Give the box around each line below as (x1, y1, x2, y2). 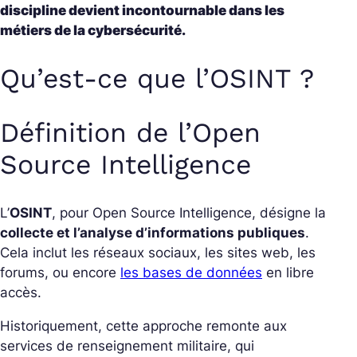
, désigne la (252, 205, 326, 222)
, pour (52, 205, 92, 222)
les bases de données (120, 265, 262, 281)
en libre (262, 265, 314, 281)
